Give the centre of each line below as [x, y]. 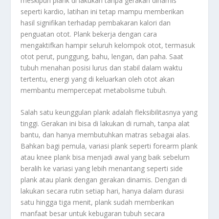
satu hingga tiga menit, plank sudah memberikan [98, 202]
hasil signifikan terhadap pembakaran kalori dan [96, 22]
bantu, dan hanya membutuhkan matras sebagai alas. [106, 135]
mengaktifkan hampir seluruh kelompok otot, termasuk [108, 45]
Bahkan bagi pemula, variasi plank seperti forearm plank [109, 146]
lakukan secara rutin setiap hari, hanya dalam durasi [102, 191]
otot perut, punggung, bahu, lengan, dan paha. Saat [102, 56]
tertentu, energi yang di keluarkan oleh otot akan [98, 79]
